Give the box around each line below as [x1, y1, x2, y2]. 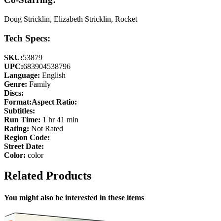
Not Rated [29, 124, 63, 133]
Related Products [4, 169, 91, 183]
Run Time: [4, 115, 40, 124]
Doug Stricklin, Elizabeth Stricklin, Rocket [4, 15, 137, 24]
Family [27, 79, 51, 88]
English [40, 71, 66, 79]
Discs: [4, 88, 24, 97]
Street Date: [4, 142, 44, 150]
